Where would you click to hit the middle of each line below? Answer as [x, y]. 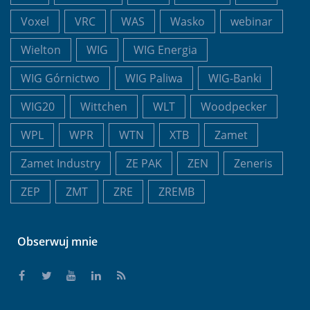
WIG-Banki [235, 78]
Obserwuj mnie [57, 241]
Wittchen [104, 106]
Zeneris [253, 163]
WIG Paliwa [154, 78]
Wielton [41, 49]
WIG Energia [165, 49]
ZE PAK [144, 163]
